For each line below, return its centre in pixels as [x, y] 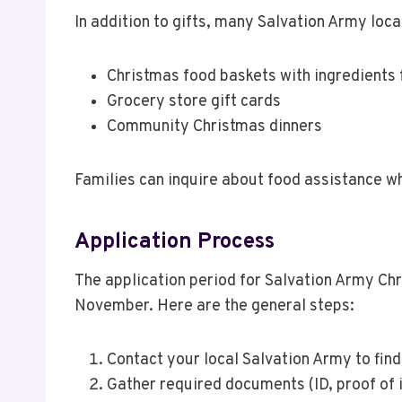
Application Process [175, 242]
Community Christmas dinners [214, 127]
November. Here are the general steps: [214, 306]
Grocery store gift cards [194, 101]
